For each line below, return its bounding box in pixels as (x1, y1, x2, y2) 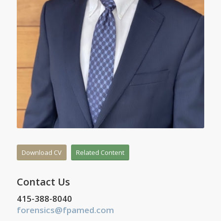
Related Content (75, 147, 124, 157)
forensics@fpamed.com (16, 204, 114, 216)
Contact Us (16, 175, 70, 188)
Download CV (21, 147, 62, 157)
